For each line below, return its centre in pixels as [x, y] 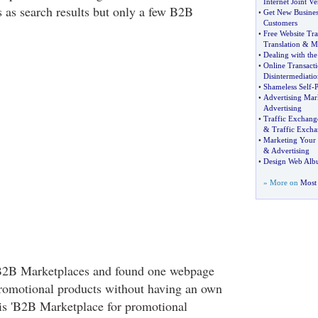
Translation [281, 44]
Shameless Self [287, 87]
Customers [280, 23]
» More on [281, 182]
